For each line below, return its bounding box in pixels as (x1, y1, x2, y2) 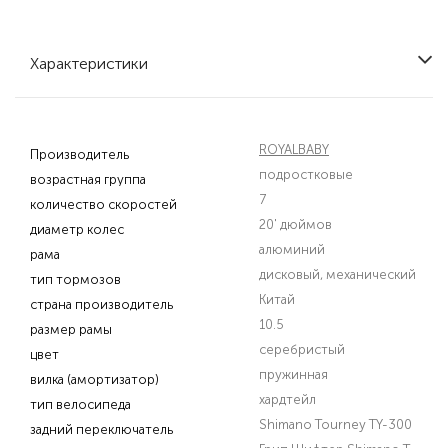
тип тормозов (30, 272, 121, 287)
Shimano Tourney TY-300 (259, 417, 412, 432)
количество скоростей (30, 197, 177, 212)
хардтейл (259, 392, 316, 407)
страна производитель (30, 297, 173, 312)
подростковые (259, 167, 353, 182)
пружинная (259, 367, 328, 382)
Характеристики (30, 54, 148, 73)
